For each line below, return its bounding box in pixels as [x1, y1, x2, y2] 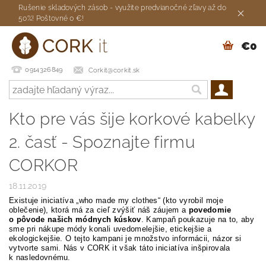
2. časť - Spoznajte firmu [9, 132, 195, 153]
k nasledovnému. [9, 253, 71, 262]
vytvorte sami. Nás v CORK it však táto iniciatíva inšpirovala [9, 243, 230, 253]
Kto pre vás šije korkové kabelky [9, 109, 255, 129]
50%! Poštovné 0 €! [18, 14, 84, 23]
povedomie [188, 205, 232, 215]
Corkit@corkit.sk [86, 66, 140, 75]
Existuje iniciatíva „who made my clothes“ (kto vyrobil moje [9, 196, 223, 205]
